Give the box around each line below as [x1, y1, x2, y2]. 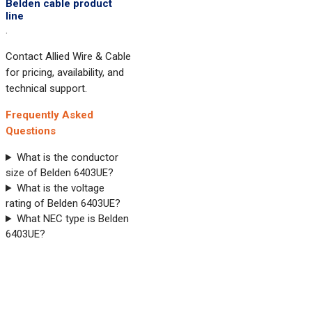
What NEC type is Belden [16, 212, 129, 225]
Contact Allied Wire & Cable [6, 50, 131, 63]
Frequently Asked [6, 109, 93, 121]
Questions [6, 125, 56, 137]
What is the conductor [16, 151, 118, 164]
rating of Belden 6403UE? [6, 197, 120, 210]
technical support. [6, 82, 87, 95]
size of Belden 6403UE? [6, 166, 114, 179]
